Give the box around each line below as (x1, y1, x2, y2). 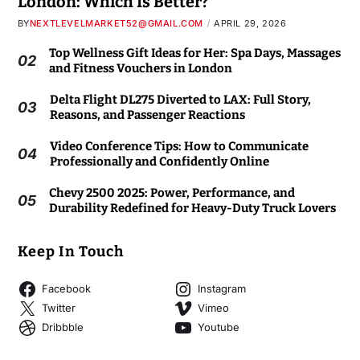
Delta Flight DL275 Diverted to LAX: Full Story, (49, 92, 311, 107)
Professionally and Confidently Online (49, 153, 269, 169)
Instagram (197, 282, 246, 296)
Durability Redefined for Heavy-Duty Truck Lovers (48, 200, 336, 215)
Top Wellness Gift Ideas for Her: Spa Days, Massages (48, 45, 341, 60)
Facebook (41, 282, 91, 296)
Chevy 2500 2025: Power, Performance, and (48, 185, 295, 200)
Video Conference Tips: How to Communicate (49, 138, 309, 153)
